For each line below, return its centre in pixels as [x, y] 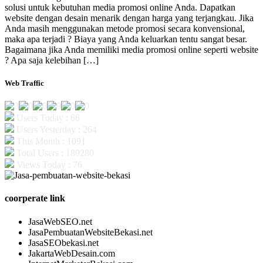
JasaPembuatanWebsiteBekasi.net [90, 232]
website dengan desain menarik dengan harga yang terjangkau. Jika [129, 18]
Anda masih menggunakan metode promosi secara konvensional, [125, 28]
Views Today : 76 [48, 165]
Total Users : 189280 [54, 153]
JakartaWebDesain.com [72, 253]
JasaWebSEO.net [60, 221]
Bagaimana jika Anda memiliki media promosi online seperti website [131, 49]
